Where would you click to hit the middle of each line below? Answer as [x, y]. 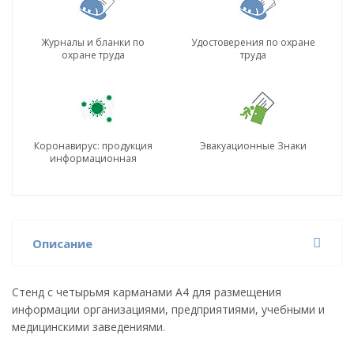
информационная [93, 158]
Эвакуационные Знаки [253, 146]
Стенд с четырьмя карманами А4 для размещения [147, 292]
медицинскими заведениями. [88, 327]
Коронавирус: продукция [93, 146]
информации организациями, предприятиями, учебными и [168, 309]
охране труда [93, 55]
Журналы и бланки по [93, 42]
